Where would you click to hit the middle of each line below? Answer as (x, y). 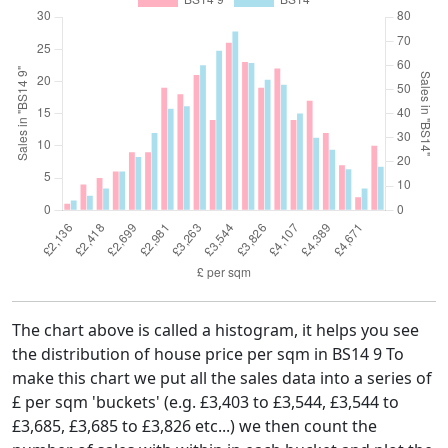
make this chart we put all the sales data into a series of (222, 378)
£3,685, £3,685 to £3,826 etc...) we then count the (194, 426)
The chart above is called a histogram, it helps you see (215, 330)
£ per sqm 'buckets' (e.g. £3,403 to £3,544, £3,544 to (205, 402)
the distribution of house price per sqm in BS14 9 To (208, 354)
